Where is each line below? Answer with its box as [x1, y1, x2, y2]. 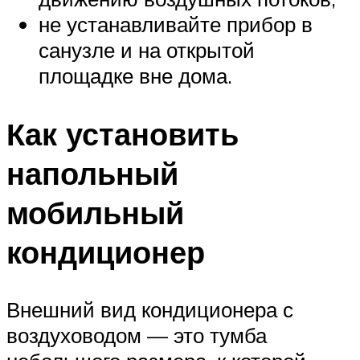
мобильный [6, 192, 184, 232]
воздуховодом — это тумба [6, 322, 267, 349]
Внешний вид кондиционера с [6, 297, 293, 323]
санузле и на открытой [39, 36, 255, 63]
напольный [6, 153, 178, 193]
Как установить [6, 113, 239, 153]
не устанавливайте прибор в [39, 10, 313, 37]
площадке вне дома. [39, 62, 232, 88]
